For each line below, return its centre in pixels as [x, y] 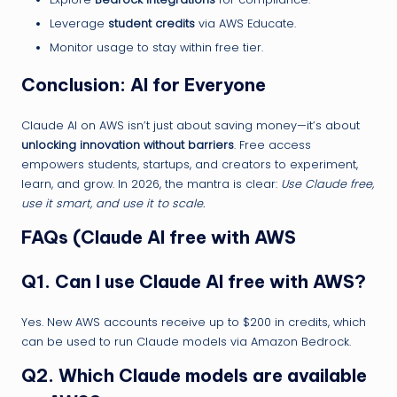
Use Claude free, [327, 184]
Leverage [79, 23]
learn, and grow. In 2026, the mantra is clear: [151, 184]
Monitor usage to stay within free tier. [156, 48]
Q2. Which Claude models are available [194, 376]
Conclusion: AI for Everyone [144, 85]
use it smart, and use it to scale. [113, 204]
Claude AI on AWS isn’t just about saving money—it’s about [191, 126]
